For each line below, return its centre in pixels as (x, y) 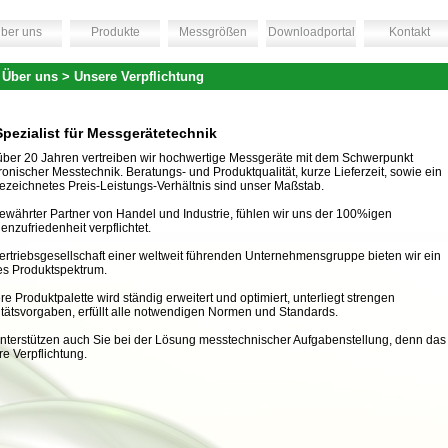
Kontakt (409, 32)
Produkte (115, 32)
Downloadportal (311, 32)
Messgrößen (213, 32)
